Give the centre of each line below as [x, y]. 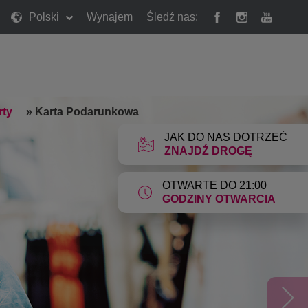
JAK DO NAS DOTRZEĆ [226, 137]
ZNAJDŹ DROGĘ [208, 151]
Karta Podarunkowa [86, 111]
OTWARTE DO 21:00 [215, 185]
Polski [44, 17]
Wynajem [110, 17]
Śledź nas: [172, 17]
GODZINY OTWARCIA [219, 199]
